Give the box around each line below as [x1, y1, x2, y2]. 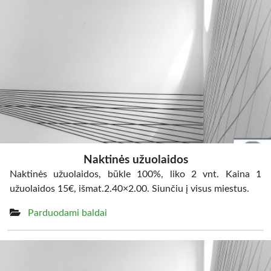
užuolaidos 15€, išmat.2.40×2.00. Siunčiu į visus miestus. [10, 184, 249, 194]
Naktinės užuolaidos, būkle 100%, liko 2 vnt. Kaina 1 [10, 169, 261, 179]
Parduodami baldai [28, 208, 107, 218]
